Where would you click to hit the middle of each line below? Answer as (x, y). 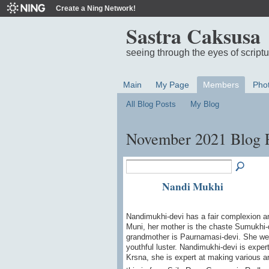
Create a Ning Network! (96, 8)
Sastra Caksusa (193, 36)
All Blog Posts (151, 104)
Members (221, 85)
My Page (172, 85)
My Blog (205, 104)
